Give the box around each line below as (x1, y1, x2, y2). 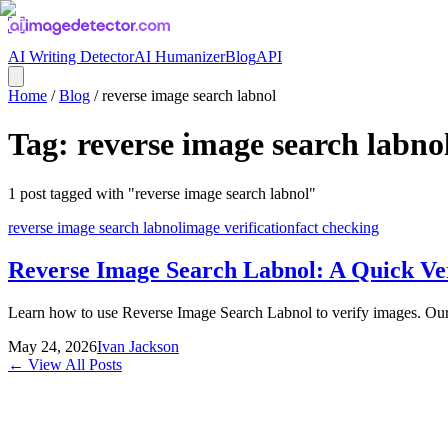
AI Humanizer (134, 48, 225, 65)
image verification (182, 218, 295, 236)
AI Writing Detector (8, 48, 134, 65)
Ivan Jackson (97, 337, 179, 355)
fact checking (295, 218, 379, 236)
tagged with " (46, 184, 135, 202)
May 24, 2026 (8, 337, 97, 355)
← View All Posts (8, 355, 122, 373)
